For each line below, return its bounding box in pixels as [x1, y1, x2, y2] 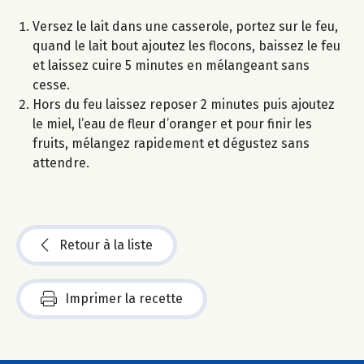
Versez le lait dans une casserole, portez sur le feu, [32, 19, 338, 35]
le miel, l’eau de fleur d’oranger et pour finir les [32, 116, 312, 132]
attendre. [32, 155, 89, 171]
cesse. [32, 77, 70, 93]
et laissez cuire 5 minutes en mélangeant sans [32, 58, 310, 74]
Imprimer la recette [65, 291, 183, 307]
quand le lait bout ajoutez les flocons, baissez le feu [32, 38, 340, 54]
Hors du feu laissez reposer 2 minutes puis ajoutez [32, 97, 335, 113]
